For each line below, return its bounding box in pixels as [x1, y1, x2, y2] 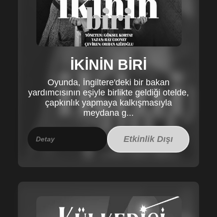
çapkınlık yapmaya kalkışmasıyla [45, 97, 172, 108]
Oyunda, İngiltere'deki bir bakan [47, 77, 170, 87]
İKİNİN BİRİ [70, 56, 147, 73]
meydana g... [83, 108, 134, 118]
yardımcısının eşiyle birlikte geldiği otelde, [28, 87, 189, 97]
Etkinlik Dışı [123, 134, 173, 144]
